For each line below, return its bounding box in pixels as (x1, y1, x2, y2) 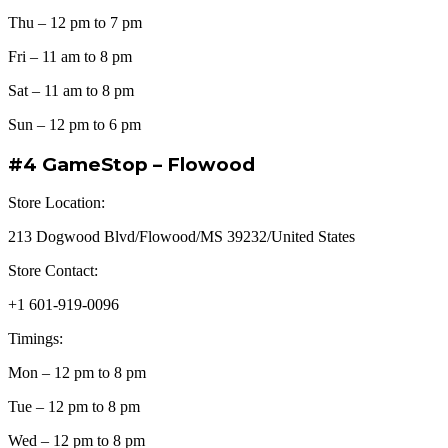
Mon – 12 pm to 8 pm (8, 364, 146, 382)
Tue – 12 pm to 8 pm (8, 398, 140, 416)
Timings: (8, 330, 63, 348)
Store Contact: (8, 262, 98, 280)
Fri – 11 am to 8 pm (8, 47, 132, 65)
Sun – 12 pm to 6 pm (8, 115, 141, 133)
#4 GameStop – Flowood (8, 152, 255, 176)
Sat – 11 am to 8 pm (8, 81, 134, 99)
